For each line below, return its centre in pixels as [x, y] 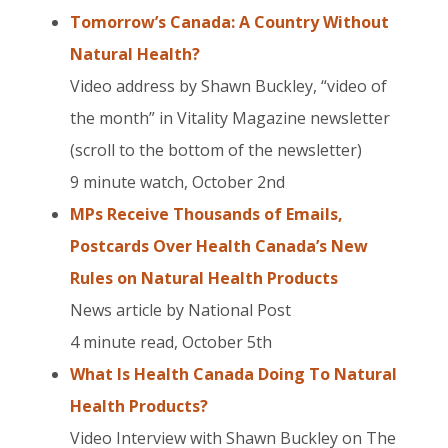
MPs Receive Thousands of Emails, [206, 214]
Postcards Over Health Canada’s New [219, 246]
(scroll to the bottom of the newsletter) [216, 150]
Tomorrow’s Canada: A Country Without [229, 22]
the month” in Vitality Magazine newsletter [230, 118]
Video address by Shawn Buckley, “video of [228, 86]
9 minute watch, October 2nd [177, 182]
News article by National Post [180, 310]
